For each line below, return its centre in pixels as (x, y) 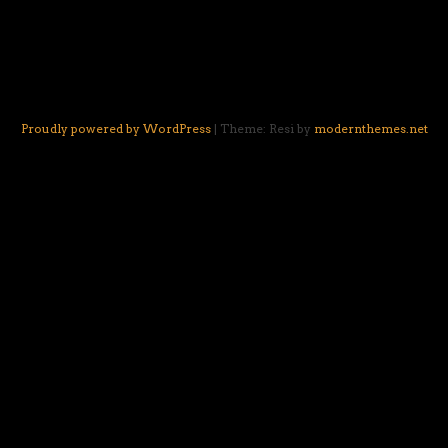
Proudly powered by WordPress (115, 128)
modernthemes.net (370, 128)
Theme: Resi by (266, 128)
